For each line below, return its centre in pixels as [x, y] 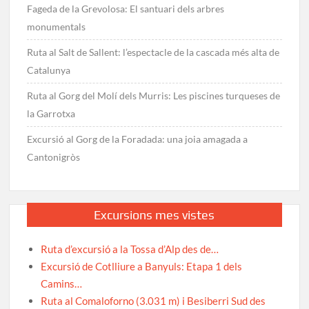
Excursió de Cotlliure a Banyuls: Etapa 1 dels [142, 267]
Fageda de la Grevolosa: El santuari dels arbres [126, 9]
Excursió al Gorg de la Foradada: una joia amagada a [138, 139]
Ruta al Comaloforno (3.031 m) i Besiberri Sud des [153, 301]
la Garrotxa [51, 114]
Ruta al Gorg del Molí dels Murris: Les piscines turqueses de [154, 96]
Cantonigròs [54, 157]
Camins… [62, 284]
